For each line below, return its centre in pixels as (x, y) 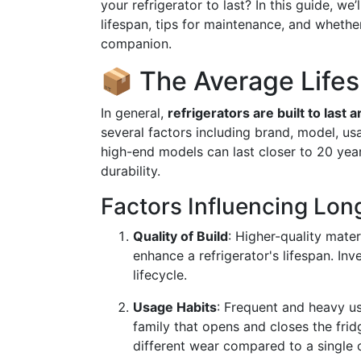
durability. (131, 171)
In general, (134, 113)
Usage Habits (175, 307)
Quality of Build (180, 236)
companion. (136, 44)
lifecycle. (160, 275)
